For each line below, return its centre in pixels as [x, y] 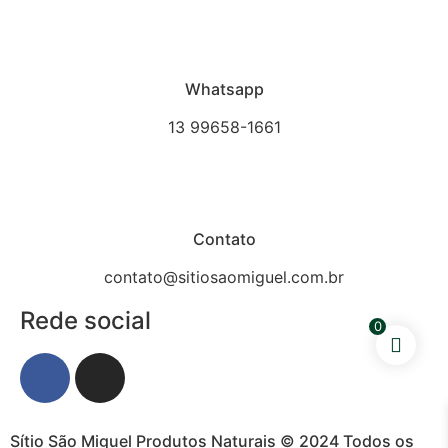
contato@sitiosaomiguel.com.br [224, 276]
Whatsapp [224, 88]
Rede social [85, 320]
